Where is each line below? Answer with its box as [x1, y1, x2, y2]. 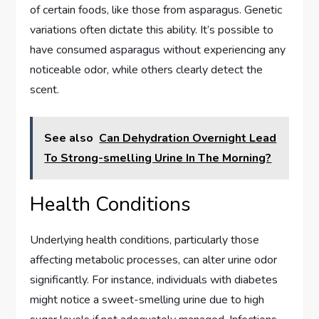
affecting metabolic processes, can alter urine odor [30, 251, 278, 268]
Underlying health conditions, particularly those [30, 231, 260, 248]
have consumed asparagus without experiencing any [30, 41, 286, 58]
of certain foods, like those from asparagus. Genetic [30, 1, 283, 18]
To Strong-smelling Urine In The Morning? [44, 150, 272, 166]
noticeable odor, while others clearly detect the [30, 61, 263, 78]
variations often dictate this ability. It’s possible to [30, 21, 274, 38]
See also [44, 130, 94, 146]
